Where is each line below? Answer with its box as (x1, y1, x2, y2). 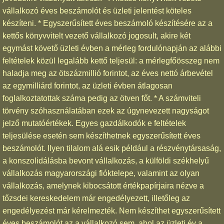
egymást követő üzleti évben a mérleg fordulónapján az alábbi (2, 43, 221, 52)
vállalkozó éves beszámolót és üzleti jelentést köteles (2, 6, 191, 15)
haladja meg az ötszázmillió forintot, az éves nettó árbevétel (2, 68, 213, 77)
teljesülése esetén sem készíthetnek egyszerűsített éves (2, 131, 200, 140)
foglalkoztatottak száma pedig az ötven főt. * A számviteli (2, 93, 201, 102)
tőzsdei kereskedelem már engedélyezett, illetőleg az (2, 193, 190, 202)
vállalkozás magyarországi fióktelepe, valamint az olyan (2, 168, 199, 177)
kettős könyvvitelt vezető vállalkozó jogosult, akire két (2, 31, 190, 40)
